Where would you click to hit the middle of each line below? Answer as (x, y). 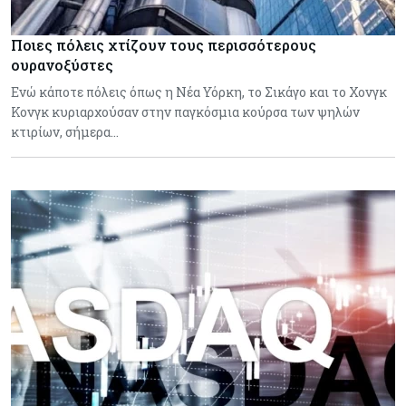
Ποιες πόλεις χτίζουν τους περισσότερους (164, 45)
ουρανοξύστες (62, 65)
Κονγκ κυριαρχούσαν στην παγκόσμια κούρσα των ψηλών (185, 112)
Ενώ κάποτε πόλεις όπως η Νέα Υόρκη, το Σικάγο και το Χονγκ (199, 92)
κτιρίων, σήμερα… (65, 132)
